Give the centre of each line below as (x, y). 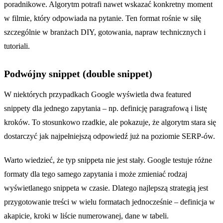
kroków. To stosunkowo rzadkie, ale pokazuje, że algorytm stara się (110, 122)
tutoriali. (17, 46)
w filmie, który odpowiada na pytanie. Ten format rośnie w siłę (103, 18)
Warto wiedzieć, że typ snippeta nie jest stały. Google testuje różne (108, 160)
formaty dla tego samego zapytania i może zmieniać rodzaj (96, 174)
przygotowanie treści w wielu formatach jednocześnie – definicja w (110, 202)
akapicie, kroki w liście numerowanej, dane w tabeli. (86, 216)
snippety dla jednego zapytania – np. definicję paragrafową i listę (106, 108)
